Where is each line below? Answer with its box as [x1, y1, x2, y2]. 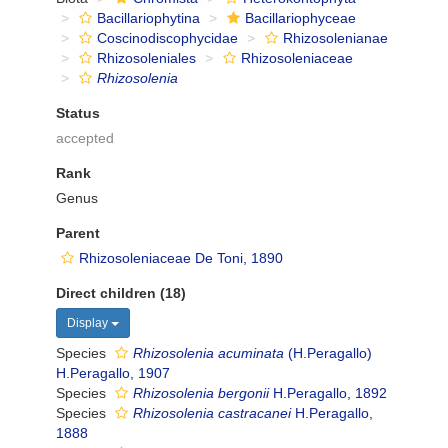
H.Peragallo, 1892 [269, 385, 387, 401]
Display [67, 316, 111, 330]
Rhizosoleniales [97, 50, 196, 66]
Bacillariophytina [97, 10, 200, 26]
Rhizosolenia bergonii [133, 385, 269, 401]
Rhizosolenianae [283, 30, 388, 46]
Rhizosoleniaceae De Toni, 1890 [79, 250, 283, 266]
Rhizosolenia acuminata [133, 345, 284, 361]
